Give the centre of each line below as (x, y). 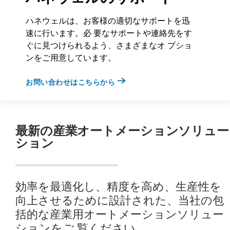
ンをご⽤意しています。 (71, 57)
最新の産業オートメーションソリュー (122, 130)
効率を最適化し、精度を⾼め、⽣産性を (118, 186)
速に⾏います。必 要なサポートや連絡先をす (109, 33)
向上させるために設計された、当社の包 (120, 200)
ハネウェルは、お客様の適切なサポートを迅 (108, 21)
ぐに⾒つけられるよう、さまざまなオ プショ (109, 45)
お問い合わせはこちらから (70, 82)
